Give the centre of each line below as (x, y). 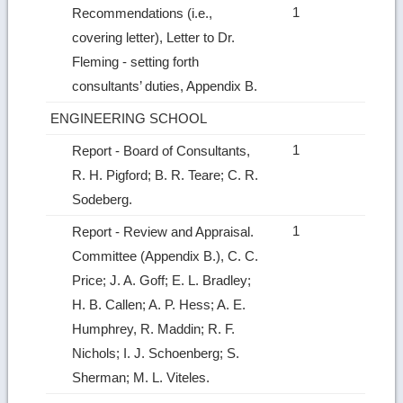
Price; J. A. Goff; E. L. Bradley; (162, 280)
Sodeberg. (104, 199)
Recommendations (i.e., (143, 13)
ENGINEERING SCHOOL (131, 118)
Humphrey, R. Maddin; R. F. (154, 328)
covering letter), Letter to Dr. (154, 37)
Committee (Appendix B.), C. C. (166, 255)
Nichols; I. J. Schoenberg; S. (156, 353)
